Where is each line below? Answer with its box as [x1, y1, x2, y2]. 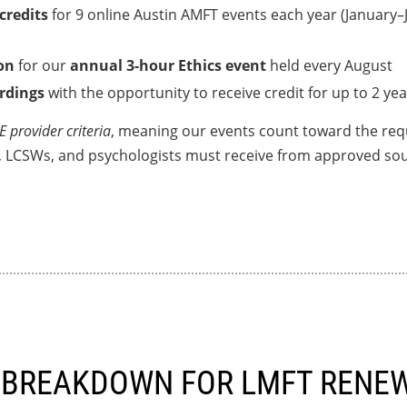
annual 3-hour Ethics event [70, 55, 266, 75]
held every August [266, 55, 392, 75]
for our [15, 55, 70, 75]
